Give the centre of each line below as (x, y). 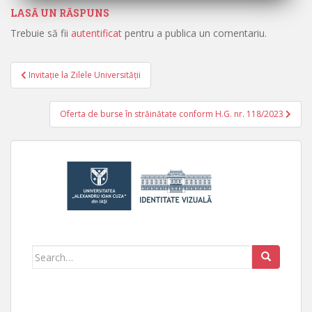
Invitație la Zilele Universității (85, 75)
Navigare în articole (94, 85)
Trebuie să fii (41, 33)
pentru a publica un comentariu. (194, 33)
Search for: (60, 253)
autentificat (96, 33)
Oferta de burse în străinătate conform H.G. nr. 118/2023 (173, 114)
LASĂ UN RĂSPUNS (60, 13)
